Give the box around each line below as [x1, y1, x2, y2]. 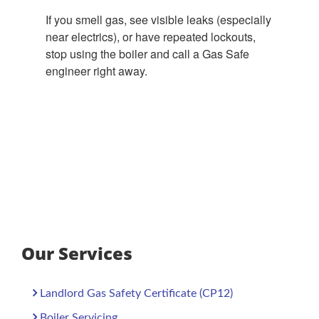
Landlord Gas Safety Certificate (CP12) [40, 288, 233, 299]
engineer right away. [46, 63, 147, 79]
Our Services [21, 241, 132, 265]
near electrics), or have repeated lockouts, [46, 28, 256, 45]
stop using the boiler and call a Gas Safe [46, 46, 249, 62]
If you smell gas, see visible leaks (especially [46, 11, 271, 28]
